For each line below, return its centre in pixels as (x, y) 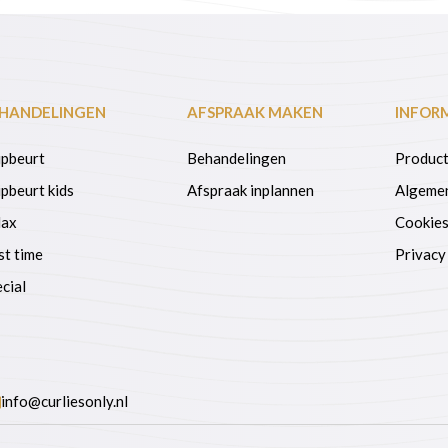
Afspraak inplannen (250, 190)
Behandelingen (240, 158)
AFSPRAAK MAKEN (254, 112)
